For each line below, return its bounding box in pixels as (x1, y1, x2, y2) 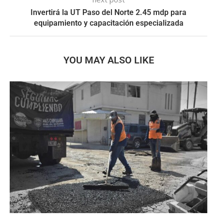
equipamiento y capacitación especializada (33, 18, 184, 28)
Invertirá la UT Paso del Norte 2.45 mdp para (31, 7, 186, 17)
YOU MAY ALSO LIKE (63, 54, 154, 66)
